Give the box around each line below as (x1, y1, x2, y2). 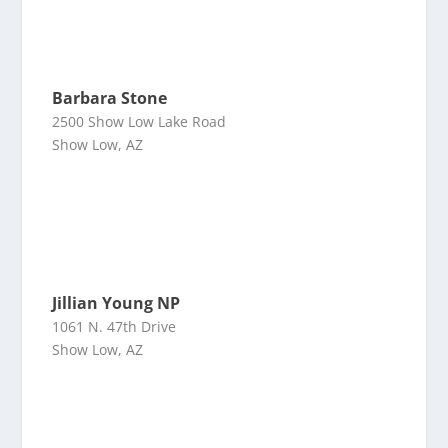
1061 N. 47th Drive (52, 317, 177, 336)
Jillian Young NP (52, 292, 181, 314)
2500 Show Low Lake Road (52, 112, 227, 131)
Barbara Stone (52, 87, 168, 109)
